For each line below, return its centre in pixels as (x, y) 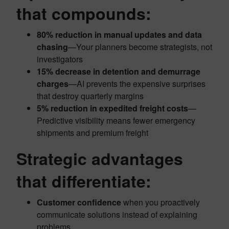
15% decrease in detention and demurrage (119, 72)
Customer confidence (79, 202)
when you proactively (161, 202)
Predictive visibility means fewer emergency (116, 121)
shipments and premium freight (93, 133)
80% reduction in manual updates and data (119, 35)
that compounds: (84, 14)
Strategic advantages (100, 159)
